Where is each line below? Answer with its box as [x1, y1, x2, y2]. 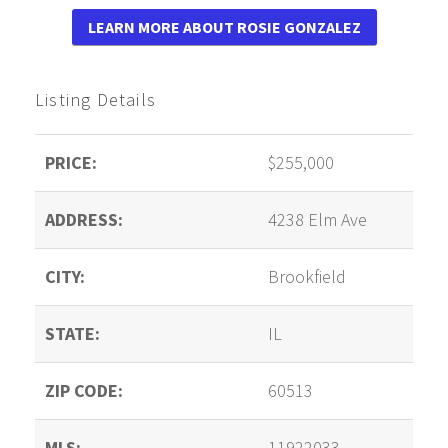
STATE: [45, 322, 100, 346]
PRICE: [45, 151, 97, 175]
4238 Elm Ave [268, 208, 367, 232]
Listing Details [35, 88, 156, 112]
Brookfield [268, 265, 346, 289]
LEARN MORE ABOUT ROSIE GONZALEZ [87, 17, 361, 38]
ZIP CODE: [45, 379, 123, 403]
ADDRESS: [45, 208, 123, 232]
